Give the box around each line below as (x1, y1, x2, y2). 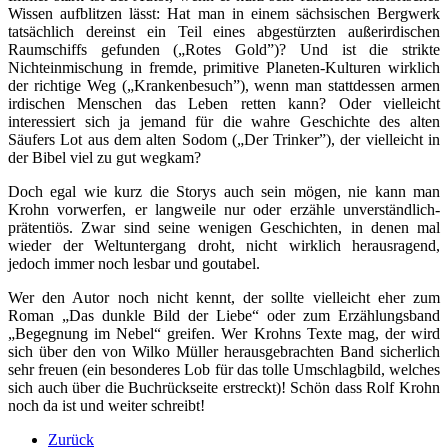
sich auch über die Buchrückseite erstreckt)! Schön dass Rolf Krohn (8, 379, 440, 397)
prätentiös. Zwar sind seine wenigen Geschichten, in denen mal (8, 219, 440, 237)
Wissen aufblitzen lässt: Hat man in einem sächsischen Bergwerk (8, 5, 440, 23)
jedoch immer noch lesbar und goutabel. (8, 255, 260, 273)
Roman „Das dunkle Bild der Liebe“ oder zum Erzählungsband (8, 307, 440, 325)
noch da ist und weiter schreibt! (8, 397, 205, 415)
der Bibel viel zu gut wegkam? (8, 149, 201, 167)
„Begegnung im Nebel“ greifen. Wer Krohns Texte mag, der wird (8, 325, 440, 343)
